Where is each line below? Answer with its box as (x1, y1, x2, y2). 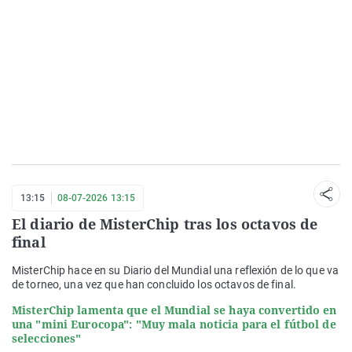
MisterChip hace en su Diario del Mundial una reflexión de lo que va (12, 263, 339, 277)
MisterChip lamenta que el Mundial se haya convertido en (12, 302, 337, 317)
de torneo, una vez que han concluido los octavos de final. (12, 277, 296, 291)
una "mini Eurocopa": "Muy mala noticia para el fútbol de (12, 316, 336, 332)
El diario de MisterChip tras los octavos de (12, 214, 318, 233)
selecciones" (12, 330, 82, 346)
